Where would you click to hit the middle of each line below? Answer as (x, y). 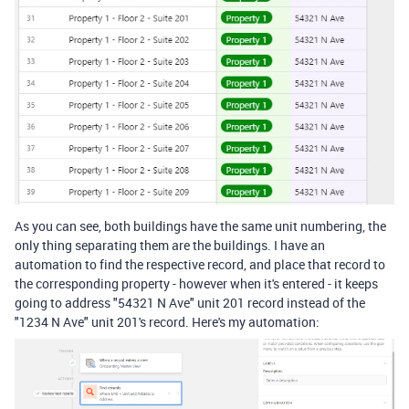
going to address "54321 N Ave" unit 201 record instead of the (190, 302)
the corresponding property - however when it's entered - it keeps (196, 283)
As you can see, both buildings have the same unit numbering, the (200, 225)
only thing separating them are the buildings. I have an (170, 245)
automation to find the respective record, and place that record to (200, 264)
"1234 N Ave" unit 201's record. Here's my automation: (167, 321)
